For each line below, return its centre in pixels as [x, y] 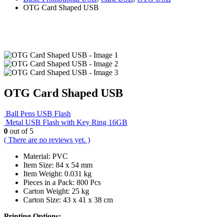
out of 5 [21, 131]
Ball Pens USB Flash [38, 113]
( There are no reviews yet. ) [47, 139]
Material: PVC [46, 156]
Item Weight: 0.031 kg [57, 173]
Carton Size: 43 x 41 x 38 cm [68, 200]
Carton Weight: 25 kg [56, 191]
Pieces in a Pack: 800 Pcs [62, 182]
